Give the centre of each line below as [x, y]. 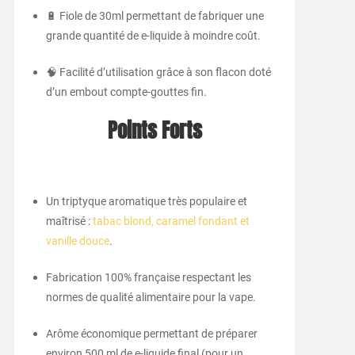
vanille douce [77, 241]
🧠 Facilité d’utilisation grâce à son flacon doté [158, 73]
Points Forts [155, 131]
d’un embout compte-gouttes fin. [126, 92]
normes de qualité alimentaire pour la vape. [151, 298]
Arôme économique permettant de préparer [151, 334]
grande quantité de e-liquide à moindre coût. [153, 36]
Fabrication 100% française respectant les [148, 278]
